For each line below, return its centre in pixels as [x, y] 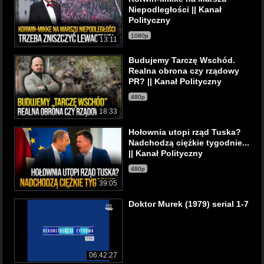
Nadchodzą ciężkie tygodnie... [189, 143]
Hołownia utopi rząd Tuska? [185, 132]
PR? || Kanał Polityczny [175, 81]
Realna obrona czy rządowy [184, 71]
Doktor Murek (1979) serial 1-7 [189, 204]
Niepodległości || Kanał [175, 9]
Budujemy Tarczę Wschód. [182, 60]
